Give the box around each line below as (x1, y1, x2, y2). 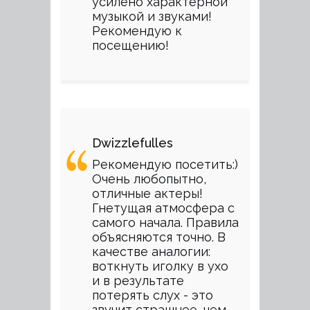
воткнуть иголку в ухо (92, 259, 228, 273)
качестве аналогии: (92, 244, 210, 259)
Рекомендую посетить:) (92, 157, 238, 172)
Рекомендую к (92, 24, 182, 38)
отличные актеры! (92, 186, 203, 201)
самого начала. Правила (92, 215, 239, 230)
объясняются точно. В (92, 230, 226, 244)
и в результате (92, 273, 184, 288)
